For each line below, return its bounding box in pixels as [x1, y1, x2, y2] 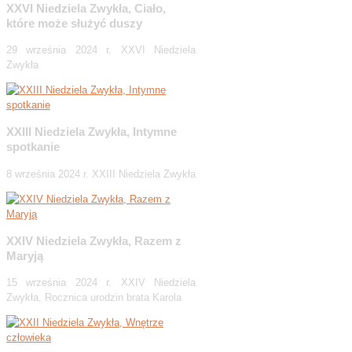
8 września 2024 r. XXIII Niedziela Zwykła [6, 167, 196, 180]
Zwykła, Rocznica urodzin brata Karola [6, 291, 181, 303]
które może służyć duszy [6, 16, 142, 30]
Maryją [6, 248, 43, 262]
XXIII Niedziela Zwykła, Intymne [6, 125, 177, 139]
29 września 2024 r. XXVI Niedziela [6, 44, 196, 57]
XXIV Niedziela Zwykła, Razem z [6, 233, 181, 247]
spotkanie [6, 140, 60, 154]
